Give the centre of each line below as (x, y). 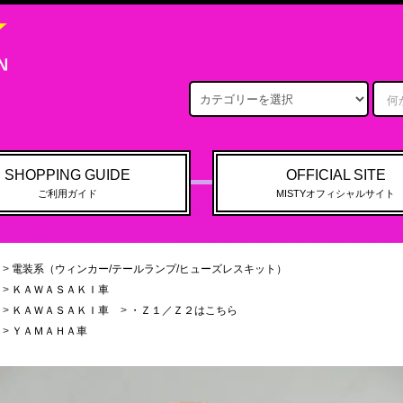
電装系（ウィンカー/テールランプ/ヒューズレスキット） (149, 269)
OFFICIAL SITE (336, 175)
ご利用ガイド (67, 193)
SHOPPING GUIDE (67, 175)
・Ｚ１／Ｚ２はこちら (184, 310)
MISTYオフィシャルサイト (336, 193)
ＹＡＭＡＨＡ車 (49, 331)
